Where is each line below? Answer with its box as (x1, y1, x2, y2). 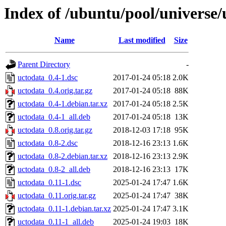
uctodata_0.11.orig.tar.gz (18, 191, 96, 200)
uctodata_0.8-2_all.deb (18, 165, 90, 174)
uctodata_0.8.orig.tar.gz (18, 126, 92, 135)
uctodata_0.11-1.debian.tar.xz (18, 204, 111, 213)
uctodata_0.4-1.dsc (18, 73, 78, 82)
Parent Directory (18, 60, 70, 69)
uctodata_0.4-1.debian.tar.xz (18, 99, 107, 108)
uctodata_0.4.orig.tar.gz (18, 86, 92, 95)
